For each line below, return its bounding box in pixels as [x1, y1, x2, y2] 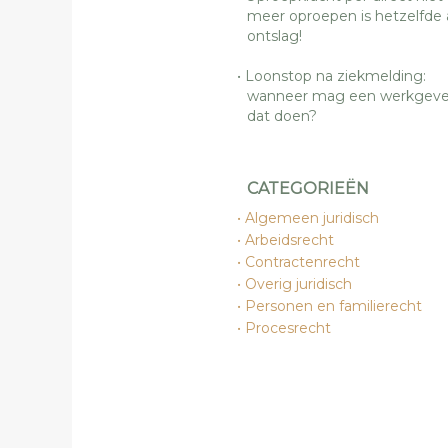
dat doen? [247, 106, 317, 125]
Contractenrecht [245, 252, 360, 271]
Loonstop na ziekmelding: [245, 66, 426, 85]
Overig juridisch [245, 274, 352, 293]
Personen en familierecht [245, 296, 422, 315]
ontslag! [247, 26, 302, 45]
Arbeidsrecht [245, 230, 334, 249]
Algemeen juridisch [245, 208, 379, 227]
